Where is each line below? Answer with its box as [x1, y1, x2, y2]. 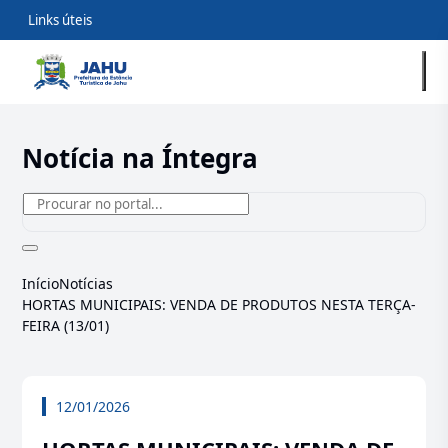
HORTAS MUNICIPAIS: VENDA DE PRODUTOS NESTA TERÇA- [22, 295, 417, 314]
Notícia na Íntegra [22, 140, 259, 176]
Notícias [59, 274, 114, 293]
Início [22, 274, 60, 293]
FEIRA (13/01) [22, 316, 110, 335]
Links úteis [28, 11, 93, 29]
